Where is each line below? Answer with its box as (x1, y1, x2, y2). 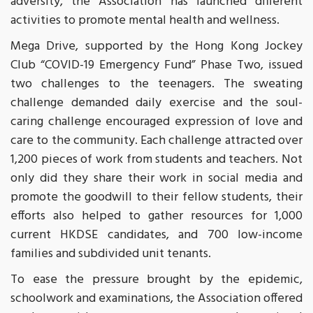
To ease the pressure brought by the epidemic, (10, 270, 303, 291)
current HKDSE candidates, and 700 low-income (10, 225, 303, 246)
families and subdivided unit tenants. (10, 244, 211, 265)
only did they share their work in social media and (10, 168, 303, 189)
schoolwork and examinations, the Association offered (10, 289, 303, 310)
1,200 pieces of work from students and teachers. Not (10, 150, 303, 170)
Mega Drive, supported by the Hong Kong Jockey (10, 36, 303, 57)
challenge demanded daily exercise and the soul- (10, 93, 303, 114)
